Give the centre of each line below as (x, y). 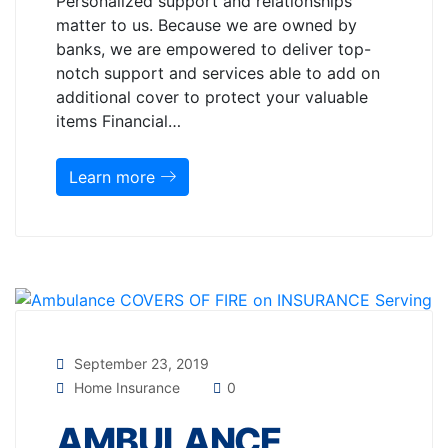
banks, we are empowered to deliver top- (213, 48)
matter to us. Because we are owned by (206, 24)
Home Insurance (127, 388)
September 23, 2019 (139, 364)
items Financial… (118, 120)
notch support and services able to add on (218, 72)
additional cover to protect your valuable (212, 96)
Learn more (114, 176)
